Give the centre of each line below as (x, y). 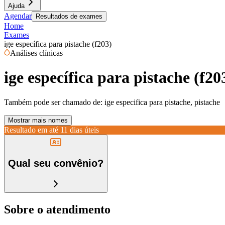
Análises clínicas (36, 53)
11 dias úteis (80, 130)
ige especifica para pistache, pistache (162, 102)
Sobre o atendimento (57, 209)
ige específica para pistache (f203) (58, 44)
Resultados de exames (69, 16)
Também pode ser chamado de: (53, 102)
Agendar (18, 16)
